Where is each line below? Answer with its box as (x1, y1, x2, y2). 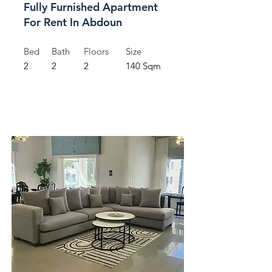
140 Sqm (126, 60, 161, 72)
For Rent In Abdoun (24, 15, 122, 29)
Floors (84, 46, 109, 57)
